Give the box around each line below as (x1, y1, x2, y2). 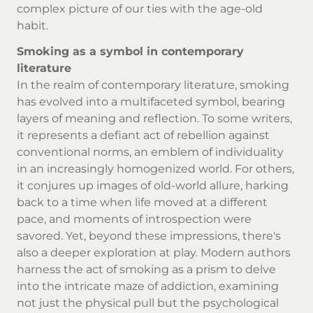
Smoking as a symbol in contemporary (17, 44, 244, 58)
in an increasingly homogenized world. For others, (17, 161, 294, 175)
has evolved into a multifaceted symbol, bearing (17, 94, 285, 108)
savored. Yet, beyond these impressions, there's (17, 228, 281, 242)
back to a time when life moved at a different (17, 195, 268, 209)
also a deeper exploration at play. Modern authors (17, 245, 291, 259)
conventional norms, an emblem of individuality (17, 145, 284, 159)
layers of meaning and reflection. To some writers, (17, 111, 292, 125)
